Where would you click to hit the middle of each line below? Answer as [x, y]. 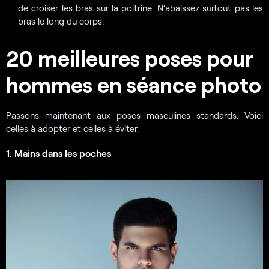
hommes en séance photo [134, 85]
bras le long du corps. [61, 21]
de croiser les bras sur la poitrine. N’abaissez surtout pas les [141, 8]
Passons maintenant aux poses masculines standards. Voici [134, 116]
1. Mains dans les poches [59, 153]
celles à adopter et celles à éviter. [72, 129]
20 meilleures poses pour [130, 58]
